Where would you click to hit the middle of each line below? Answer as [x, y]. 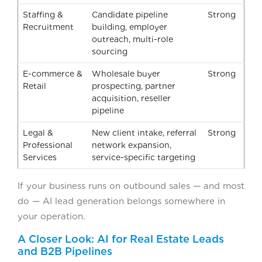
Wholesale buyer [126, 73]
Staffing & [43, 14]
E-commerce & [53, 73]
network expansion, [132, 145]
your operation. [51, 216]
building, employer [130, 27]
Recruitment [48, 27]
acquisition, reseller [131, 98]
